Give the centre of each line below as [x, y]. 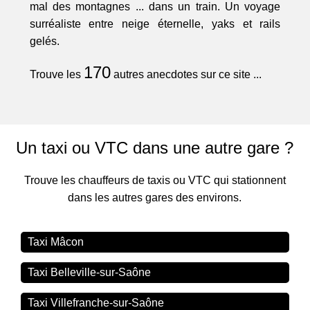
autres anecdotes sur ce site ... [186, 75]
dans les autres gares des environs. [155, 198]
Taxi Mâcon [56, 242]
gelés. [44, 42]
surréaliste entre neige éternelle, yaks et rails [155, 24]
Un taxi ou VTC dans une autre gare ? [155, 148]
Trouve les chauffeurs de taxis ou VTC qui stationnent [155, 181]
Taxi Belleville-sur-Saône [90, 273]
